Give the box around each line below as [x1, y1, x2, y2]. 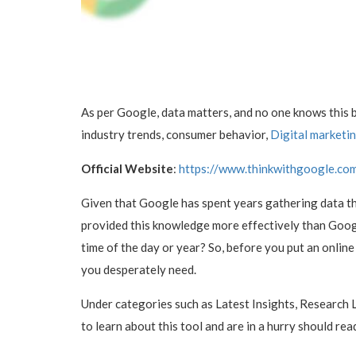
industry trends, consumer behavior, [81, 126, 270, 141]
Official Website [81, 161, 173, 176]
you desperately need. [81, 261, 196, 277]
